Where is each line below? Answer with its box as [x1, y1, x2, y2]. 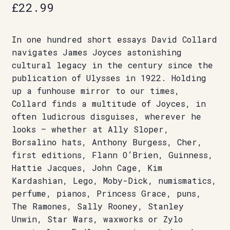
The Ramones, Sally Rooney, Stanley [11, 201, 184, 212]
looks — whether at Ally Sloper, [11, 124, 169, 135]
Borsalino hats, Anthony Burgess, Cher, [11, 137, 202, 148]
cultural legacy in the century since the [11, 60, 213, 71]
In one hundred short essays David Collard [11, 34, 217, 45]
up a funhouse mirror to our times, [11, 85, 180, 97]
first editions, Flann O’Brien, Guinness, [11, 149, 213, 161]
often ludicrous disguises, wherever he [11, 111, 201, 122]
